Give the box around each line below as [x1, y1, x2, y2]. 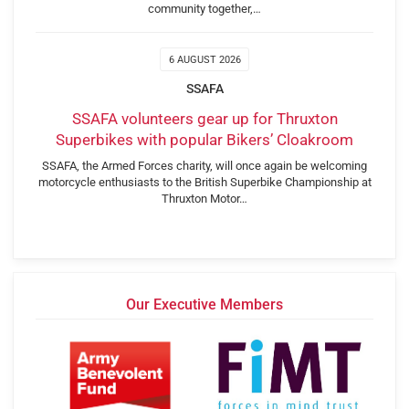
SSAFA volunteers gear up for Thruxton [71, 110, 338, 129]
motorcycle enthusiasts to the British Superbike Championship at [37, 175, 372, 190]
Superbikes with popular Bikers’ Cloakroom [56, 131, 353, 150]
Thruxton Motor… [162, 192, 247, 206]
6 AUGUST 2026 [168, 54, 241, 67]
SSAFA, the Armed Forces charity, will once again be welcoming [42, 159, 367, 173]
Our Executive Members [126, 296, 283, 314]
